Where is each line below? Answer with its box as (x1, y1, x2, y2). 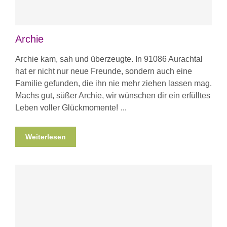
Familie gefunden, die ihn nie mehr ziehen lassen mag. (15, 79, 212, 88)
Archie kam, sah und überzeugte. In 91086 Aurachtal (15, 54, 203, 63)
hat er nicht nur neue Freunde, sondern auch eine (15, 66, 192, 75)
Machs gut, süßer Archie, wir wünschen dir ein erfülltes (15, 91, 210, 100)
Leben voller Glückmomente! (15, 103, 118, 112)
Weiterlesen (25, 132, 66, 141)
